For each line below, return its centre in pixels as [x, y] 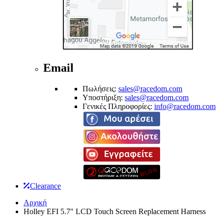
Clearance [45, 186]
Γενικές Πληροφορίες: [118, 106]
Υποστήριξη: [104, 97]
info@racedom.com [185, 106]
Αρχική [35, 202]
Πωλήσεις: [100, 88]
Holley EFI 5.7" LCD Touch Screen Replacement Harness [115, 211]
